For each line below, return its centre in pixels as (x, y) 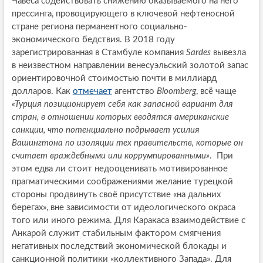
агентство (134, 91)
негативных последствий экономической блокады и (119, 246)
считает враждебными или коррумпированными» (110, 156)
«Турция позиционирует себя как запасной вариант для (122, 104)
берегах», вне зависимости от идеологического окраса (123, 207)
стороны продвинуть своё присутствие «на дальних (116, 194)
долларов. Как (42, 91)
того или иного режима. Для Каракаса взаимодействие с (128, 220)
